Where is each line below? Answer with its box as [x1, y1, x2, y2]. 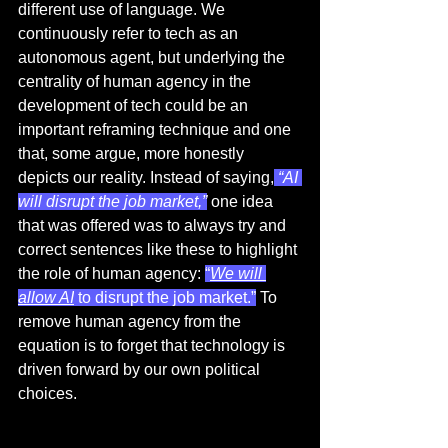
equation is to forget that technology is [18, 337, 289, 355]
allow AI [18, 289, 74, 307]
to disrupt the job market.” [74, 289, 256, 307]
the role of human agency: [18, 265, 205, 283]
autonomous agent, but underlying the [18, 49, 289, 67]
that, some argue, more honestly [18, 145, 248, 163]
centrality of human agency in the [18, 73, 255, 91]
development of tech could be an [18, 97, 252, 115]
